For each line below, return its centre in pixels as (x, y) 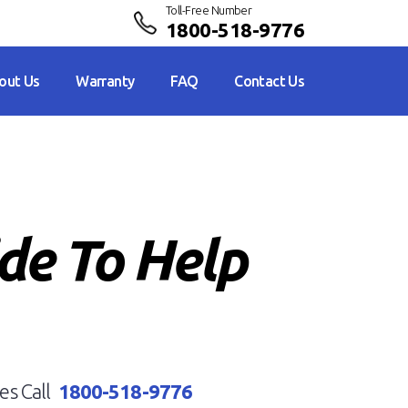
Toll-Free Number (209, 10)
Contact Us (269, 81)
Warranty (105, 81)
